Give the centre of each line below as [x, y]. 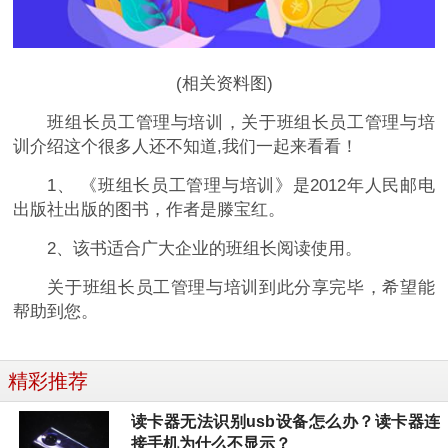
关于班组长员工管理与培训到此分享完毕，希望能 [241, 288]
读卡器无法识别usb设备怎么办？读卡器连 [285, 422]
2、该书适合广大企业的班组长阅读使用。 [205, 249]
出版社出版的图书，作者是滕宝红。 [149, 210]
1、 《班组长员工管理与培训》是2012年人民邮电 [241, 186]
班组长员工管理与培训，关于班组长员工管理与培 [241, 123]
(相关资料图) [224, 84]
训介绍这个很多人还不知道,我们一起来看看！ [186, 147]
